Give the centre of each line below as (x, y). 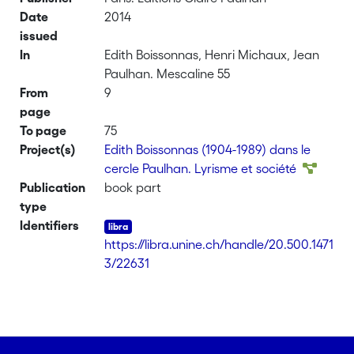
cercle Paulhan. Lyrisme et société (202, 168)
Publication (53, 187)
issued (39, 36)
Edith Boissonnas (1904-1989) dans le (208, 149)
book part (133, 187)
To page (43, 130)
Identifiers (50, 225)
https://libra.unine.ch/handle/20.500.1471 (219, 244)
